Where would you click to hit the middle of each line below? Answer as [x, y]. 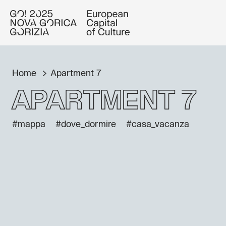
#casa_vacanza [158, 125]
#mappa [29, 125]
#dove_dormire [86, 125]
